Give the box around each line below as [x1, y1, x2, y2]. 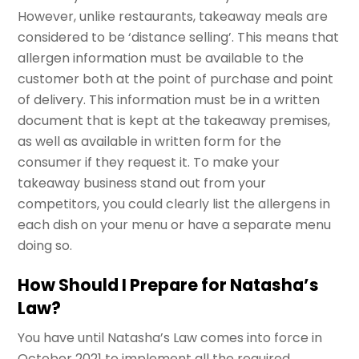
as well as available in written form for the [18, 132, 282, 151]
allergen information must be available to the [18, 49, 305, 68]
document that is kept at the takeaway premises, [18, 111, 331, 131]
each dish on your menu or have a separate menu [18, 216, 332, 235]
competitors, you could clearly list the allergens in [18, 195, 331, 214]
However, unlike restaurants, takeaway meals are [18, 7, 329, 26]
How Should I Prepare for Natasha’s [18, 273, 320, 297]
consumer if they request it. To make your [18, 153, 280, 172]
